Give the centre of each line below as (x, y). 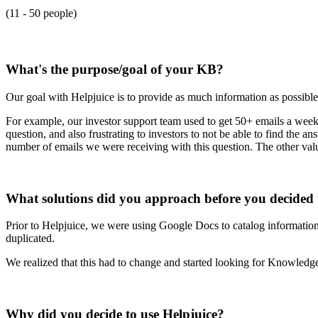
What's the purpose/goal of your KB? (115, 70)
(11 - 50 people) (41, 13)
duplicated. (30, 238)
